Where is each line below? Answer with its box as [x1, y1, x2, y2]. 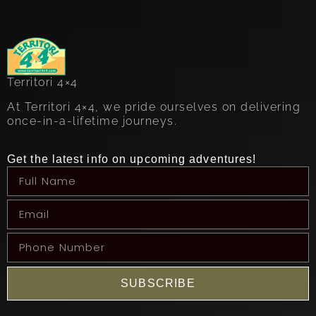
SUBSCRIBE [121, 277, 195, 290]
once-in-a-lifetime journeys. [7, 114, 177, 128]
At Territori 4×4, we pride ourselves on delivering [7, 99, 300, 114]
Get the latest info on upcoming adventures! [7, 153, 257, 166]
